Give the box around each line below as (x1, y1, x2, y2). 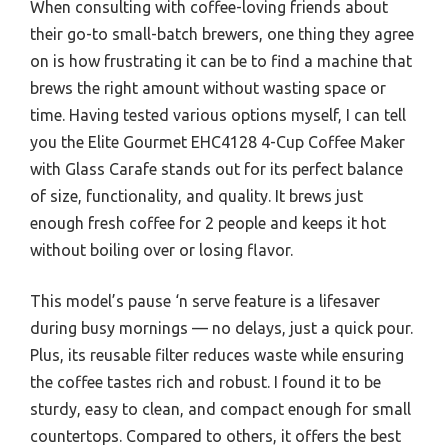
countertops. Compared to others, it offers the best (30, 426, 401, 445)
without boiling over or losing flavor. (30, 240, 293, 259)
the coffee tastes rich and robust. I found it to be (30, 372, 381, 391)
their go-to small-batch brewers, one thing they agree (30, 24, 414, 43)
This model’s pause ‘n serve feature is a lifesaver (30, 291, 380, 310)
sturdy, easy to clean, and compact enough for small (30, 399, 411, 418)
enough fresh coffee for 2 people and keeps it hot (30, 213, 386, 232)
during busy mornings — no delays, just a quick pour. (30, 318, 413, 337)
